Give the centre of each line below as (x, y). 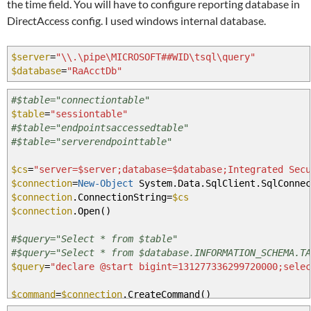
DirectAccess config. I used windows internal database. (136, 21)
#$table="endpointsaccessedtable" (100, 128)
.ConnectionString (119, 197)
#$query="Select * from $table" (94, 239)
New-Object (106, 184)
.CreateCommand (161, 295)
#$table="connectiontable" (81, 100)
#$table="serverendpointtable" (92, 142)
